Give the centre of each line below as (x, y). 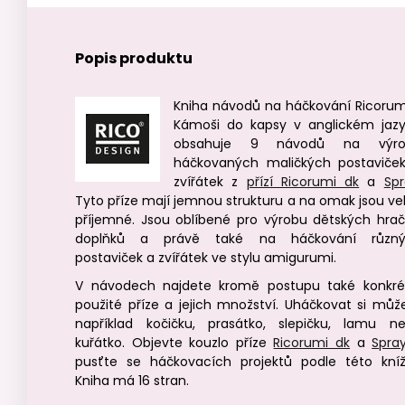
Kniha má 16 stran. (132, 381)
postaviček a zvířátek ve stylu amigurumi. (206, 258)
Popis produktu (134, 58)
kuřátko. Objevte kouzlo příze (174, 343)
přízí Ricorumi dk (303, 182)
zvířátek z (210, 182)
